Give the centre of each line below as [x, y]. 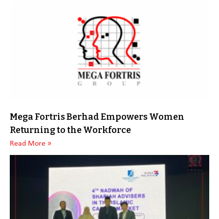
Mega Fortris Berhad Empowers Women [97, 117]
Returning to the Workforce [70, 130]
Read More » [31, 144]
